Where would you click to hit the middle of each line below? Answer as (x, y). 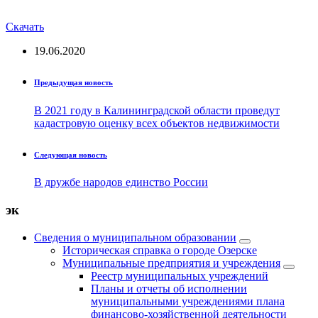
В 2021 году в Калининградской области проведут (157, 110)
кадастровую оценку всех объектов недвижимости (157, 123)
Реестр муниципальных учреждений (180, 275)
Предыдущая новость (73, 82)
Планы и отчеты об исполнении (169, 288)
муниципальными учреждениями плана (188, 301)
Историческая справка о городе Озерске (160, 250)
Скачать (25, 26)
